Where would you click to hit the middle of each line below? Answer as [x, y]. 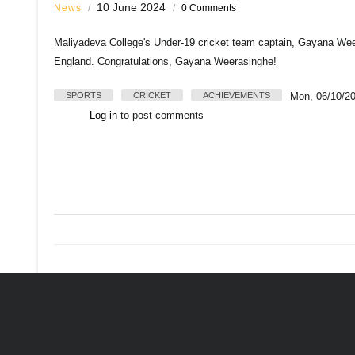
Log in [103, 115]
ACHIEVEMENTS [237, 95]
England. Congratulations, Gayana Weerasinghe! [165, 61]
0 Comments [209, 8]
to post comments [160, 115]
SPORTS [84, 95]
